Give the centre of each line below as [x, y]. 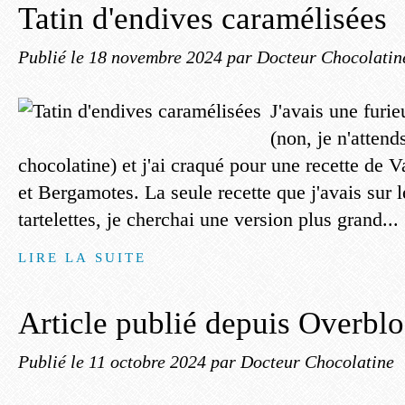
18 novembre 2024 [158, 57]
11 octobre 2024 [150, 362]
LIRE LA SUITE [83, 257]
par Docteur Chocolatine [302, 362]
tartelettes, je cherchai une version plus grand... [208, 219]
